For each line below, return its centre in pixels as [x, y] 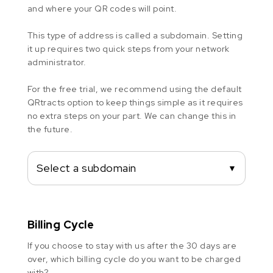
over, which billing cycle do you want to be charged [134, 259]
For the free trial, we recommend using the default [134, 89]
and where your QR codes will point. [102, 9]
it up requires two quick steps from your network [128, 49]
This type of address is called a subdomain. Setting [135, 36]
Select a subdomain [86, 168]
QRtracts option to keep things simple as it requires [135, 103]
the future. [50, 129]
